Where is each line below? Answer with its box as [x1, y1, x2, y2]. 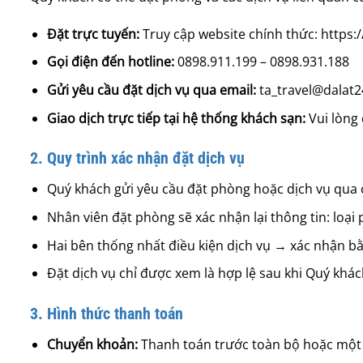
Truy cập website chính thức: [139, 24, 321, 43]
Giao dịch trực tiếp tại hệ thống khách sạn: [46, 109, 305, 127]
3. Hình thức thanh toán [30, 303, 183, 323]
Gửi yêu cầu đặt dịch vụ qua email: [46, 80, 259, 99]
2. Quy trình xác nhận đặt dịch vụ [30, 148, 245, 169]
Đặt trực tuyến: [46, 24, 139, 43]
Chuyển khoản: [46, 335, 138, 353]
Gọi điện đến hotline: [46, 53, 177, 71]
